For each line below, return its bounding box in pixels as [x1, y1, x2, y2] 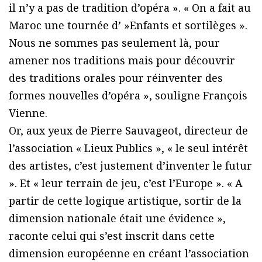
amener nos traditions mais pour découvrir [9, 53, 235, 68]
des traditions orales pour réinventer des [9, 71, 223, 85]
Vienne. [9, 106, 47, 120]
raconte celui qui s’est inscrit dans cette [9, 229, 215, 243]
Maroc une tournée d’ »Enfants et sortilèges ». [9, 18, 247, 33]
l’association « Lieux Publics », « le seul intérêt [9, 141, 248, 156]
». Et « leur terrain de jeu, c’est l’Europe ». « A [9, 176, 243, 191]
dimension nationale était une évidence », [9, 211, 226, 226]
